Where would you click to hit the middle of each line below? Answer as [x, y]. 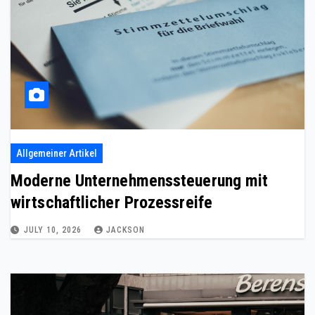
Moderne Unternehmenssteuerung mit [140, 180]
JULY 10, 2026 [54, 230]
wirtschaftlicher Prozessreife [111, 202]
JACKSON [126, 230]
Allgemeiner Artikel [57, 153]
